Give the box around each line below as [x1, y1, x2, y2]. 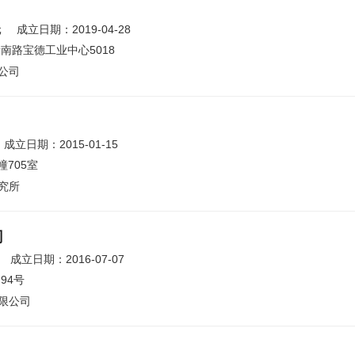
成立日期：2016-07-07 [10, 253, 124, 265]
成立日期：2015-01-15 [4, 138, 118, 151]
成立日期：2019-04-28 [17, 23, 131, 36]
